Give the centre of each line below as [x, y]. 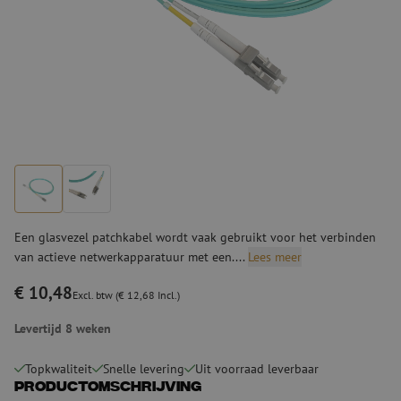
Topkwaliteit [59, 368]
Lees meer [275, 256]
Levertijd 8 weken [63, 328]
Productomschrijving [108, 388]
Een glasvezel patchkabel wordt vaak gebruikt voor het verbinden [195, 236]
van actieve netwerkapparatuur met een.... [131, 256]
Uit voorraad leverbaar [257, 368]
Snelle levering [144, 368]
